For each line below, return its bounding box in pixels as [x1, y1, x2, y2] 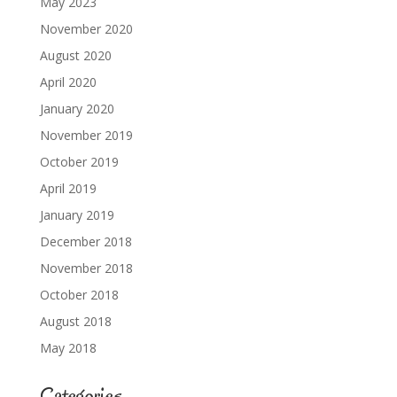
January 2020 [39, 100, 114, 118]
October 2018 [39, 286, 119, 304]
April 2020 [39, 74, 97, 91]
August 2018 [39, 313, 112, 331]
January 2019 [39, 206, 114, 224]
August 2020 [39, 47, 112, 65]
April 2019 [39, 180, 97, 198]
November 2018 [39, 260, 133, 277]
